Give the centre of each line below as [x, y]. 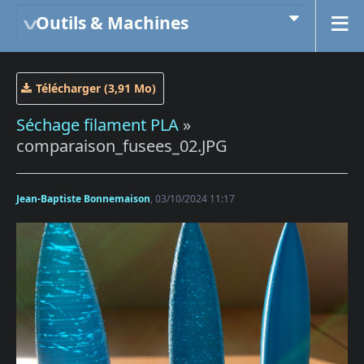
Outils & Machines [112, 23]
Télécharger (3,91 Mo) [96, 88]
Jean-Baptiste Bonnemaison [83, 199]
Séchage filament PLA [97, 125]
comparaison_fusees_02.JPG [122, 146]
